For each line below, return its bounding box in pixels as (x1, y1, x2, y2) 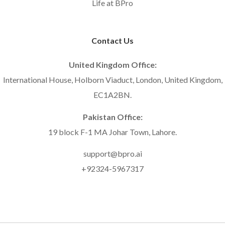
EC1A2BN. (93, 89, 132, 99)
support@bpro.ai (83, 149, 142, 159)
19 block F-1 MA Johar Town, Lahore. (48, 127, 177, 137)
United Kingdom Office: (68, 59, 157, 69)
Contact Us (91, 35, 134, 45)
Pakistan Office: (82, 111, 143, 122)
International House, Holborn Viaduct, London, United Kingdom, (3, 74, 222, 84)
